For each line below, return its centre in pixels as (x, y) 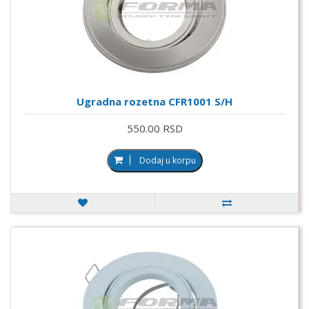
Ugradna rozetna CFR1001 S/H (154, 101)
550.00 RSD (154, 128)
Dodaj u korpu (167, 160)
